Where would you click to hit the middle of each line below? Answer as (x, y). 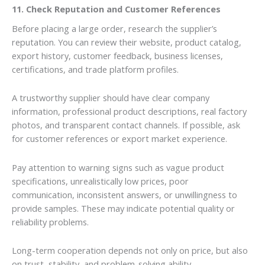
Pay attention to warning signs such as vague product (118, 167)
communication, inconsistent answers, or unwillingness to (125, 194)
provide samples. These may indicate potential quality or (123, 208)
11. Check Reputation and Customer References (116, 9)
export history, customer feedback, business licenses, (117, 55)
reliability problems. (50, 222)
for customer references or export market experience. (119, 139)
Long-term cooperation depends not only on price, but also (130, 251)
